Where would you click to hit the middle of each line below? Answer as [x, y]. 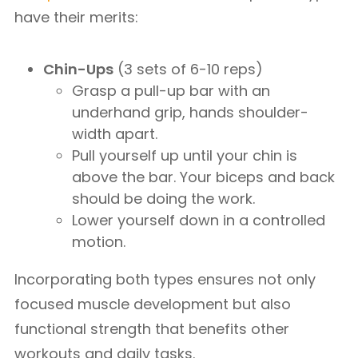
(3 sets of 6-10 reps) [188, 69]
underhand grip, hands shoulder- [190, 112]
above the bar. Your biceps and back [203, 177]
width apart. [115, 134]
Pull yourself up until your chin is [185, 155]
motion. [99, 242]
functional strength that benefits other [152, 329]
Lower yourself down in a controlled [199, 220]
